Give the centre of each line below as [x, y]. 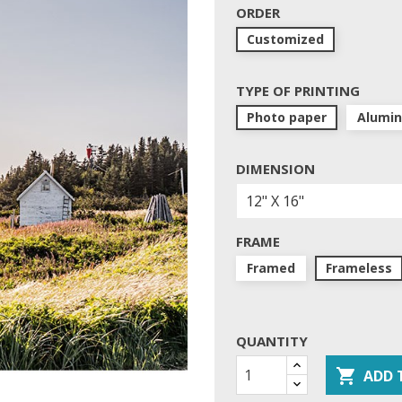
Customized [285, 39]
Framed [271, 268]
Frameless [359, 268]
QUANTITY [272, 341]
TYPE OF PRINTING [298, 91]
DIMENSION [275, 169]
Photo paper [287, 118]
